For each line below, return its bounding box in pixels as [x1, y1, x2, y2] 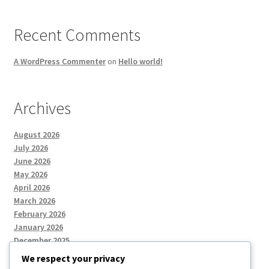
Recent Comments [13, 24, 141, 46]
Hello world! [118, 55, 163, 67]
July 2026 [13, 142, 48, 153]
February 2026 [13, 208, 65, 219]
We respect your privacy [22, 252, 125, 265]
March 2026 [13, 195, 55, 206]
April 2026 [13, 181, 50, 193]
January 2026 [13, 221, 63, 232]
